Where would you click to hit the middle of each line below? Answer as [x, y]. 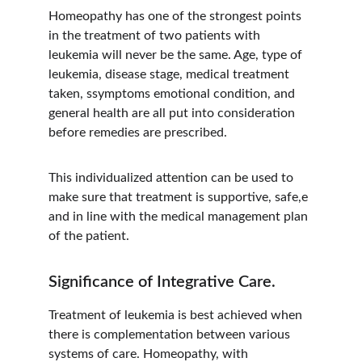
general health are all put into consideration [173, 113]
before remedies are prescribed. [138, 133]
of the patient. [89, 236]
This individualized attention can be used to [173, 178]
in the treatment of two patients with [156, 36]
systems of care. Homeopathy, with [150, 354]
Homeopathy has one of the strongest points [177, 16]
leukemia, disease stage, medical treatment [170, 74]
